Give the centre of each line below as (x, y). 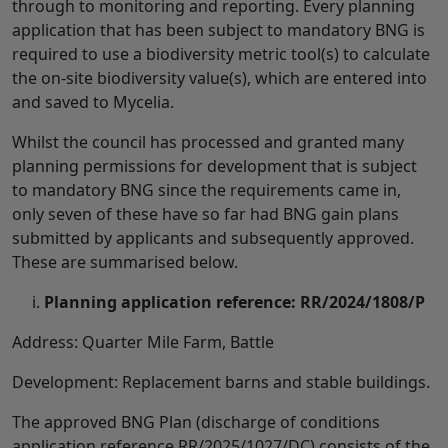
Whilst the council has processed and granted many (208, 141)
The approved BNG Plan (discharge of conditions (196, 421)
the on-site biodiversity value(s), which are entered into (219, 77)
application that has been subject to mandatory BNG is (218, 29)
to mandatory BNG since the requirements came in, (206, 189)
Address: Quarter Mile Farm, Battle (143, 341)
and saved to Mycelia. (93, 101)
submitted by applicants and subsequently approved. (213, 237)
